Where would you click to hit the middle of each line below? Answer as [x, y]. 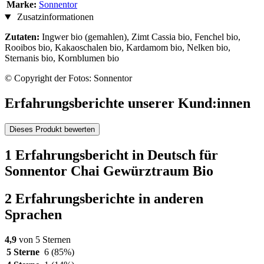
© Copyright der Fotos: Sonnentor [68, 78]
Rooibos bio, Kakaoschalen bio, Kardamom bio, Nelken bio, [118, 48]
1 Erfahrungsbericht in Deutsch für [111, 155]
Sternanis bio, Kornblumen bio [62, 58]
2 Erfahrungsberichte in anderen [104, 198]
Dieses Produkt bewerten [52, 130]
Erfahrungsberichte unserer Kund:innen [128, 103]
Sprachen [33, 214]
